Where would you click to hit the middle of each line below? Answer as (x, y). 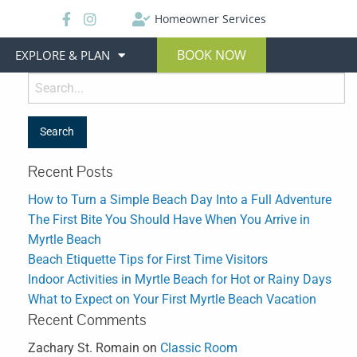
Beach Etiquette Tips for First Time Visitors (148, 260)
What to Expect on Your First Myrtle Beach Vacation (172, 300)
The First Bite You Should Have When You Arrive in (169, 220)
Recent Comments (87, 321)
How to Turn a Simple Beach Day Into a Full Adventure (180, 200)
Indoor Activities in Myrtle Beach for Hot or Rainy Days (180, 280)
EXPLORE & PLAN (62, 55)
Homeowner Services (210, 18)
